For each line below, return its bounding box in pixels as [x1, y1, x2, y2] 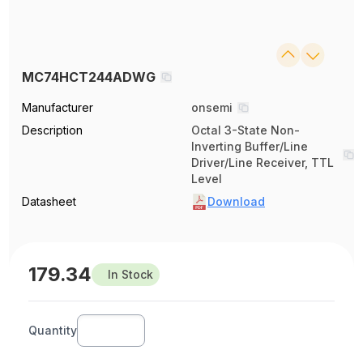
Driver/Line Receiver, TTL [191, 155, 334, 169]
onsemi [191, 100, 233, 114]
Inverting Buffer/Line [191, 139, 308, 153]
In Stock [108, 267, 154, 281]
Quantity [28, 322, 78, 337]
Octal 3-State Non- [191, 122, 300, 137]
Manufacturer [22, 100, 94, 114]
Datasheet [22, 194, 77, 208]
